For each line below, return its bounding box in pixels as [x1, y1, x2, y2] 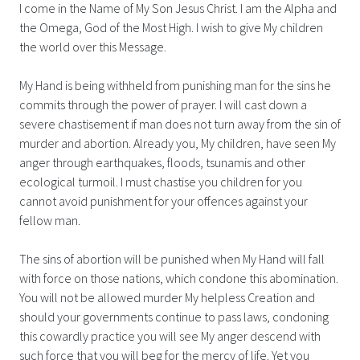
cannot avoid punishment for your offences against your [19, 192, 308, 209]
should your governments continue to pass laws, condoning [19, 308, 329, 325]
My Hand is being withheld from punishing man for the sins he [19, 76, 331, 93]
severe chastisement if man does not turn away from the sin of [19, 115, 341, 132]
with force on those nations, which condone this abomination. [19, 269, 338, 286]
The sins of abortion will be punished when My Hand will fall [19, 250, 325, 267]
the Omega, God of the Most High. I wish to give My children [19, 18, 323, 35]
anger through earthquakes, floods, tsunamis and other [19, 153, 305, 170]
